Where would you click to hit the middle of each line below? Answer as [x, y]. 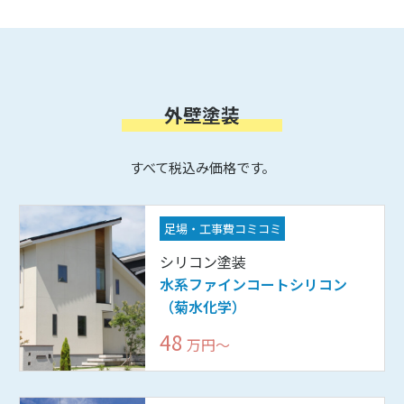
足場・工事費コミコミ [222, 228]
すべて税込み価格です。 [202, 168]
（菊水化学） [202, 306]
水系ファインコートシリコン [253, 284]
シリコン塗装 [202, 261]
